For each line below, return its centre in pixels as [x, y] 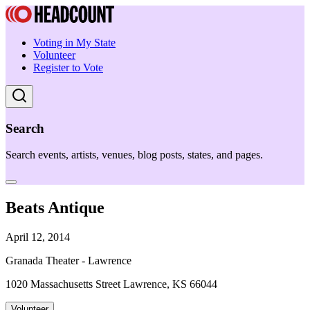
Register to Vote [68, 67]
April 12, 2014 [38, 237]
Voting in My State [74, 43]
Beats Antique [55, 208]
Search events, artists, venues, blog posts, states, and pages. [134, 155]
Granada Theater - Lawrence [69, 261]
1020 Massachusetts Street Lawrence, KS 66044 [111, 284]
